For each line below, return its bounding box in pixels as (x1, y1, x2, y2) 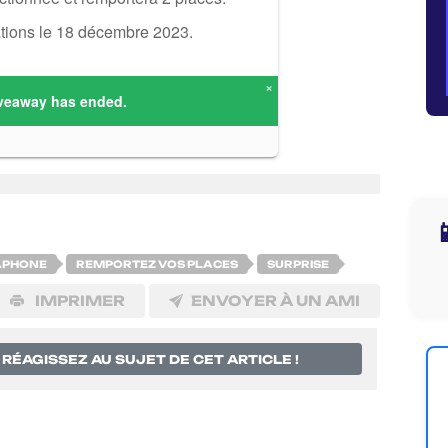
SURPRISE (267, 257, 329, 270)
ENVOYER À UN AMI (191, 291, 360, 309)
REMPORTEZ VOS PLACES (76, 257, 238, 270)
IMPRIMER (32, 291, 125, 309)
